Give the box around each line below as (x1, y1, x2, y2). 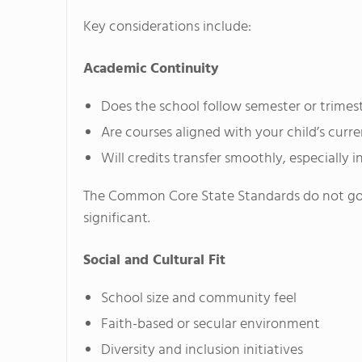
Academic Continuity (83, 57, 219, 82)
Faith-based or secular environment (101, 313, 320, 337)
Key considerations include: (83, 15, 251, 40)
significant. (83, 207, 150, 231)
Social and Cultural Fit (83, 249, 225, 273)
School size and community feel (101, 287, 297, 311)
